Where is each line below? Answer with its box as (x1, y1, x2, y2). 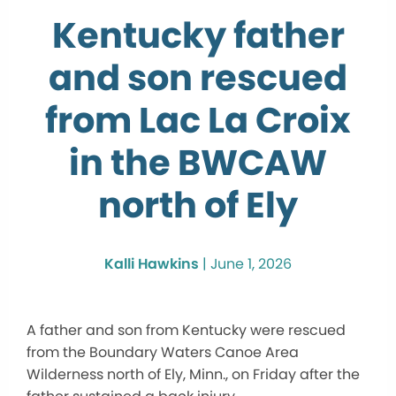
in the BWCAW (69, 137, 327, 187)
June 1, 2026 (210, 253, 292, 274)
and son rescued (49, 52, 347, 103)
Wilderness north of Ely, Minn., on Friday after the (27, 363, 360, 385)
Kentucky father (51, 10, 345, 60)
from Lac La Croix (45, 95, 351, 145)
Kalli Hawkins (104, 253, 199, 274)
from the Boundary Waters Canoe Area (27, 341, 299, 362)
